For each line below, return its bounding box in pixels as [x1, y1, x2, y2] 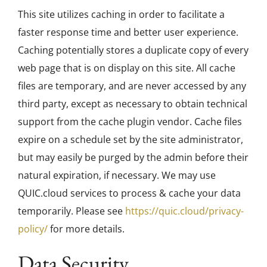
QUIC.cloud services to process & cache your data [18, 187, 241, 200]
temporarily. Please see [18, 204, 125, 218]
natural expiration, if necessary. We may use [18, 169, 216, 182]
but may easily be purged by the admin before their [18, 151, 249, 164]
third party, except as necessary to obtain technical [18, 97, 247, 111]
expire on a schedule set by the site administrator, [18, 133, 243, 147]
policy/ [18, 222, 48, 236]
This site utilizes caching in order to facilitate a [18, 8, 225, 21]
